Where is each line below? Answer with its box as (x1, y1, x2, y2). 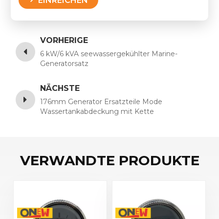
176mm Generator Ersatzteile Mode (40, 97, 163, 107)
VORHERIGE (40, 36, 88, 45)
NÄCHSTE (40, 84, 80, 93)
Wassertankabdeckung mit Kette (40, 107, 154, 116)
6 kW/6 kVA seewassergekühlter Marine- (40, 49, 178, 59)
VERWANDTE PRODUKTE (20, 152, 199, 169)
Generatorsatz (40, 59, 89, 68)
